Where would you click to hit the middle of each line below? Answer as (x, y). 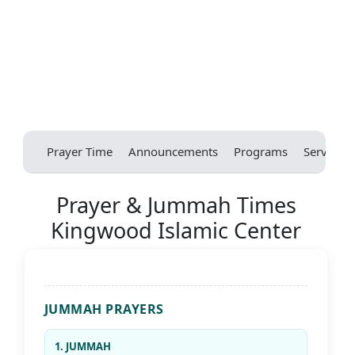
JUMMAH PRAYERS (104, 309)
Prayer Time (79, 152)
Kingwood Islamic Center (176, 231)
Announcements (173, 152)
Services (325, 152)
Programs (260, 152)
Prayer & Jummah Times (176, 205)
